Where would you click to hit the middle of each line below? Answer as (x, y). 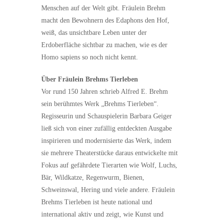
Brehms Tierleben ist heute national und (97, 202)
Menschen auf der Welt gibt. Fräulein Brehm (103, 8)
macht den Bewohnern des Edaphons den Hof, (105, 20)
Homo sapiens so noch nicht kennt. (90, 57)
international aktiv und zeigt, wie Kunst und (102, 214)
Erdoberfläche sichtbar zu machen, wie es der (104, 45)
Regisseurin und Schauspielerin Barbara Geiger (107, 116)
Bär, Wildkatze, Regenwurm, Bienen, (93, 178)
